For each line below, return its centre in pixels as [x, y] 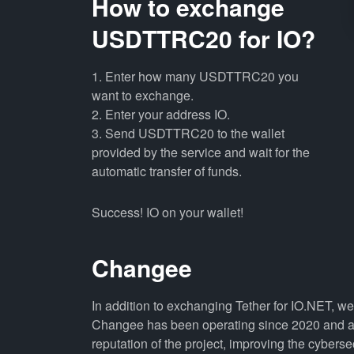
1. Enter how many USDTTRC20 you [195, 76]
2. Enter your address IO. [160, 114]
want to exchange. [142, 95]
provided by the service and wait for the [200, 152]
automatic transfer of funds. [166, 171]
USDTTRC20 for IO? [203, 38]
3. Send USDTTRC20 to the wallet [188, 133]
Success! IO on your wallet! [167, 212]
